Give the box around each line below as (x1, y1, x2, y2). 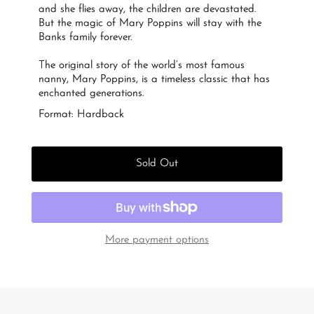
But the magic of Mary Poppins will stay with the (39, 18, 262, 29)
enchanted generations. (39, 88, 145, 99)
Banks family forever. (39, 32, 133, 43)
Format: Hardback (39, 109, 125, 120)
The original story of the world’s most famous (39, 60, 245, 71)
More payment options (104, 234, 209, 245)
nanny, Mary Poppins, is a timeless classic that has (39, 74, 271, 85)
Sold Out (135, 158, 178, 170)
